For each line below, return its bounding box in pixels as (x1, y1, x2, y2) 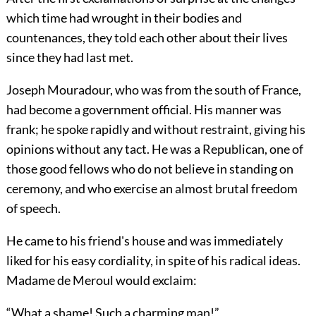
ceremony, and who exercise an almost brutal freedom (6, 181, 298, 197)
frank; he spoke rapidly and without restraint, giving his (6, 121, 305, 138)
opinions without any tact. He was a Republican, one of (6, 141, 303, 157)
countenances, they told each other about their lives (6, 30, 288, 46)
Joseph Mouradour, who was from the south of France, (6, 82, 301, 98)
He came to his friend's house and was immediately (6, 233, 283, 249)
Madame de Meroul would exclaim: (6, 272, 197, 288)
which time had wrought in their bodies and (6, 10, 242, 26)
